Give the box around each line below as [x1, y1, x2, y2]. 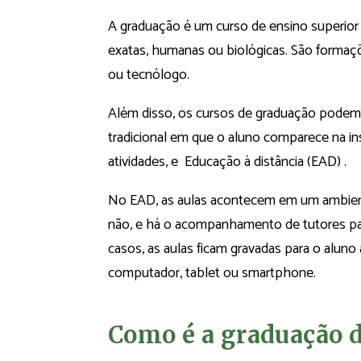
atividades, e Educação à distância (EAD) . [108, 149, 346, 174]
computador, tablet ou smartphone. [108, 260, 316, 285]
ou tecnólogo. [108, 62, 189, 87]
